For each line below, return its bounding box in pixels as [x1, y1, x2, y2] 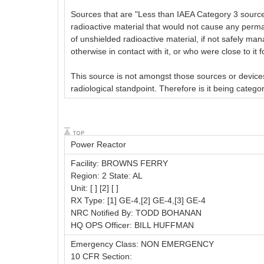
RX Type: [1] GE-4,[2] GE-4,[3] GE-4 [71, 196, 206, 206]
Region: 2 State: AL [71, 171, 143, 181]
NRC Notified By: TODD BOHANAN [71, 208, 202, 218]
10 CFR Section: [71, 252, 132, 262]
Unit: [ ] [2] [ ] [71, 183, 118, 193]
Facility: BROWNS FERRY [71, 159, 168, 169]
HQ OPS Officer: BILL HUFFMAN [71, 220, 194, 230]
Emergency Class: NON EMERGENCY [71, 239, 214, 249]
